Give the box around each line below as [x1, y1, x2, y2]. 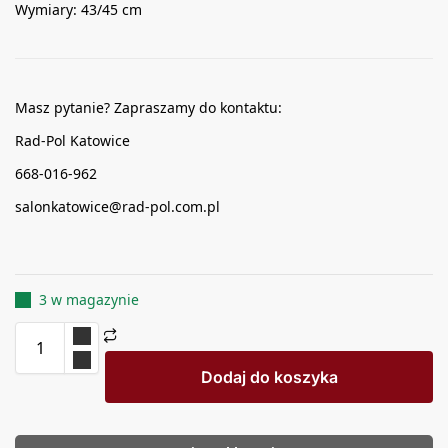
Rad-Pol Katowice [15, 131, 130, 151]
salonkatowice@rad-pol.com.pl [15, 197, 220, 217]
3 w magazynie [39, 290, 139, 310]
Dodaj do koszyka [200, 367, 338, 388]
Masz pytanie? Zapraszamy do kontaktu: [15, 98, 282, 118]
